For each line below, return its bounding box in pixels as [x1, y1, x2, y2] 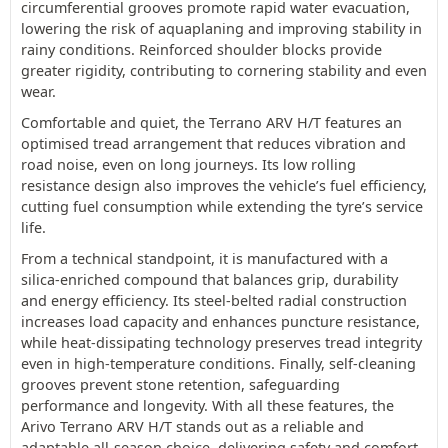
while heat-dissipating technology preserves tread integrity [21, 332, 422, 352]
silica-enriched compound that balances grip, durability [21, 269, 398, 289]
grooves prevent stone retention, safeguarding [21, 374, 340, 394]
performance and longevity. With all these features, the [21, 395, 394, 415]
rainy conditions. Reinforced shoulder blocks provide [21, 39, 382, 59]
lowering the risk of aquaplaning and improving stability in [21, 18, 422, 38]
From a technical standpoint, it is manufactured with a [21, 248, 388, 268]
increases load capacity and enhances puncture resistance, [21, 311, 420, 331]
